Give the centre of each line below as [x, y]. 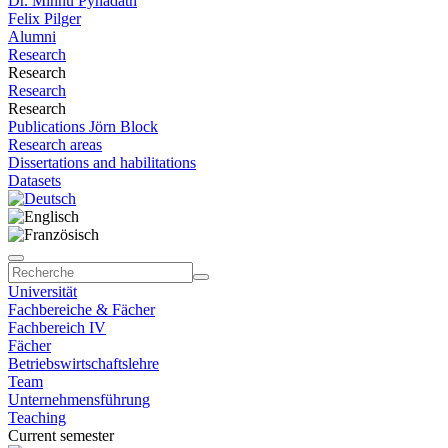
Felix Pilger [44, 18]
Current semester [61, 435]
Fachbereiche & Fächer [81, 309]
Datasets [34, 180]
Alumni [32, 36]
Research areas [55, 144]
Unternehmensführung [79, 399]
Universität [42, 291]
